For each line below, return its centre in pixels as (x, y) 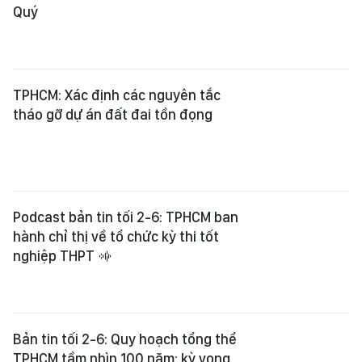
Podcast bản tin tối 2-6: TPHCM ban (126, 217)
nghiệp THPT (55, 256)
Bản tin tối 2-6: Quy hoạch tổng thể (125, 339)
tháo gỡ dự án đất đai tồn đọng (113, 114)
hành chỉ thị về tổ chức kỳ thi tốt (116, 236)
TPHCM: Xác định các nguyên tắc (117, 95)
